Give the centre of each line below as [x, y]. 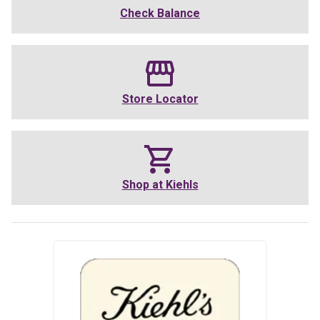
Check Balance [160, 14]
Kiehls [182, 185]
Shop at [144, 185]
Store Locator [160, 99]
